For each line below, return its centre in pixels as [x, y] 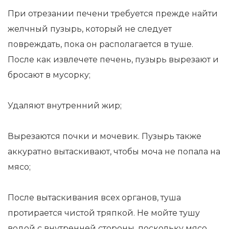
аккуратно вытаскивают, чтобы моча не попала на [114, 152]
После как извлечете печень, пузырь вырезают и [113, 60]
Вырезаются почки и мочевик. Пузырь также [105, 136]
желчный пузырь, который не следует [90, 29]
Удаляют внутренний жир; [65, 106]
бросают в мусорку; [49, 75]
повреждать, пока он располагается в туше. [100, 44]
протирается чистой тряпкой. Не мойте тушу [104, 213]
